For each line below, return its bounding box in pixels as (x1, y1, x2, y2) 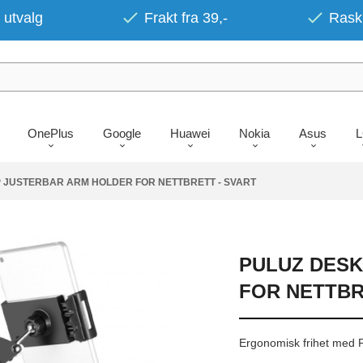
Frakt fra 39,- (144, 10, 228, 26)
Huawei (169, 126, 210, 140)
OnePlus (27, 126, 74, 140)
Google (102, 126, 141, 140)
